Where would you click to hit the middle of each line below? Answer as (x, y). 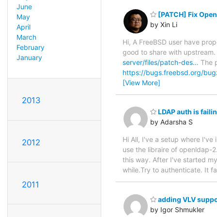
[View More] (141, 82)
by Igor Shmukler (177, 209)
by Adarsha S (171, 122)
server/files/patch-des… (161, 62)
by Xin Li (164, 24)
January (29, 58)
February (30, 47)
